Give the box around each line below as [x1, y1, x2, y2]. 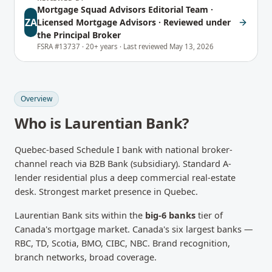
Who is [15, 113, 64, 133]
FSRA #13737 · [37, 42, 86, 51]
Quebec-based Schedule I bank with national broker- [15, 143, 233, 155]
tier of [195, 209, 223, 221]
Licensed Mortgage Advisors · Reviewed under [37, 16, 231, 28]
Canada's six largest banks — [132, 223, 253, 235]
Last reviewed [123, 42, 170, 51]
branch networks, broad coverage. [15, 251, 157, 263]
